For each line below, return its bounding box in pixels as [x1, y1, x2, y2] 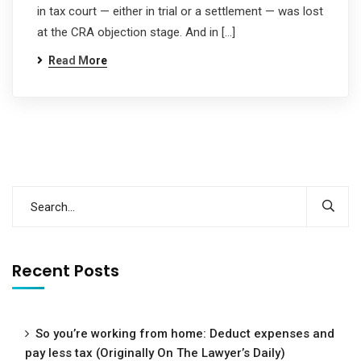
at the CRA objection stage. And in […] [37, 25, 235, 39]
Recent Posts [12, 259, 119, 282]
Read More [48, 54, 107, 67]
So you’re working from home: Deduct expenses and [35, 326, 334, 341]
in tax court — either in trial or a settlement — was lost [37, 4, 323, 19]
